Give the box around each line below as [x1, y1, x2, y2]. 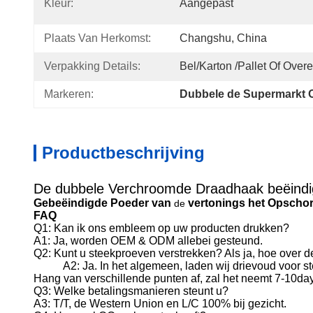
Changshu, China [180, 32, 267, 44]
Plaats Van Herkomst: [44, 32, 151, 44]
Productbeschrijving [42, 143, 205, 162]
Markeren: [44, 88, 94, 100]
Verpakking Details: [44, 60, 140, 72]
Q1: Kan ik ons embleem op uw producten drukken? [34, 222, 289, 234]
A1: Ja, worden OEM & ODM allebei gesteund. [34, 235, 263, 247]
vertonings [188, 197, 245, 209]
